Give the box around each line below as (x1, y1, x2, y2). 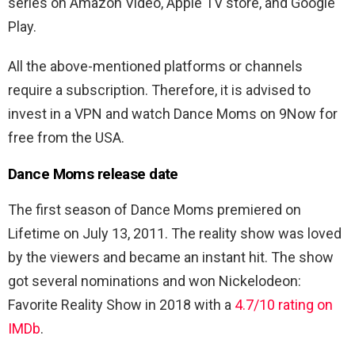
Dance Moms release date (8, 165, 178, 184)
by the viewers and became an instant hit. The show (8, 249, 334, 266)
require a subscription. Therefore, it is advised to (8, 82, 311, 99)
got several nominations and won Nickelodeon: (8, 273, 301, 290)
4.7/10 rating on (235, 296, 333, 314)
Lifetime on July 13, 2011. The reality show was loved (8, 225, 342, 242)
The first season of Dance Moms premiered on (8, 201, 301, 219)
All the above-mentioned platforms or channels (8, 58, 303, 75)
